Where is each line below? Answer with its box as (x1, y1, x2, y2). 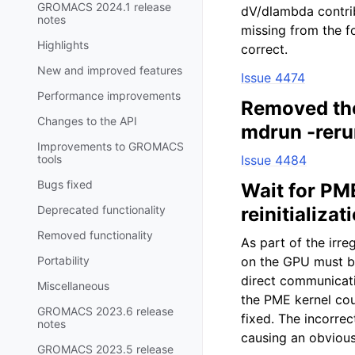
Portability (37, 253, 90, 267)
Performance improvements (37, 88, 181, 102)
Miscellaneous (37, 278, 109, 292)
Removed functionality (37, 227, 153, 242)
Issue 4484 (241, 152, 307, 168)
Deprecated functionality (37, 202, 166, 216)
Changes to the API (37, 113, 137, 128)
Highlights (37, 37, 89, 52)
